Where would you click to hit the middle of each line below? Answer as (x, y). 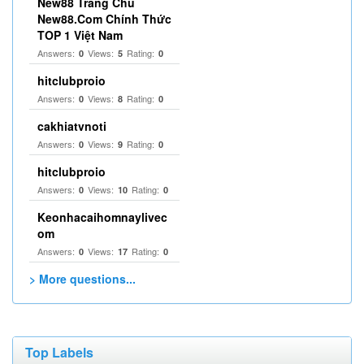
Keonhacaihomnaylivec (102, 217)
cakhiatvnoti (72, 126)
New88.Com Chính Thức (104, 19)
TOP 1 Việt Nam (80, 35)
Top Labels (59, 352)
